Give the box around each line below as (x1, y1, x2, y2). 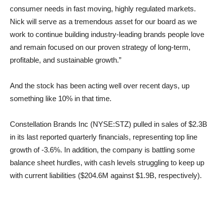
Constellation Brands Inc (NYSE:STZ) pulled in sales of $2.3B (10, 120, 207, 128)
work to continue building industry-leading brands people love (10, 30, 204, 38)
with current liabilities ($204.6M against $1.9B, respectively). (10, 171, 202, 180)
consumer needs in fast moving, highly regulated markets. (10, 4, 196, 13)
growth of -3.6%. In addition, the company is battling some (10, 146, 195, 154)
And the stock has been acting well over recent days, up (10, 81, 189, 90)
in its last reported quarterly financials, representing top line (10, 133, 197, 141)
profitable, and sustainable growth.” (10, 56, 121, 64)
